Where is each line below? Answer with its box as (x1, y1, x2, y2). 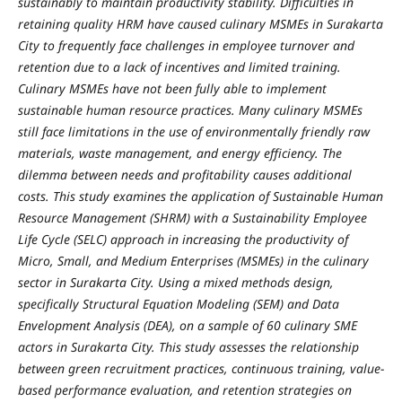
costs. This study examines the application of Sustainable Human (17, 188, 383, 205)
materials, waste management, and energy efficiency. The (17, 144, 342, 162)
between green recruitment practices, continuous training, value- (17, 360, 384, 377)
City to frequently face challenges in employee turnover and (17, 37, 354, 54)
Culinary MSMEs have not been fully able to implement (17, 80, 327, 97)
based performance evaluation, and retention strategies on (17, 381, 352, 398)
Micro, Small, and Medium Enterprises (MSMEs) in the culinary (17, 252, 369, 269)
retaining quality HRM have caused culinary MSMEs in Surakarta (17, 15, 383, 32)
